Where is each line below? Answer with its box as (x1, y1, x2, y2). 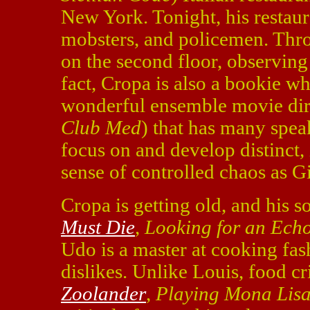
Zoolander (61, 282, 146, 304)
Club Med (61, 116, 141, 138)
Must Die (61, 216, 135, 238)
